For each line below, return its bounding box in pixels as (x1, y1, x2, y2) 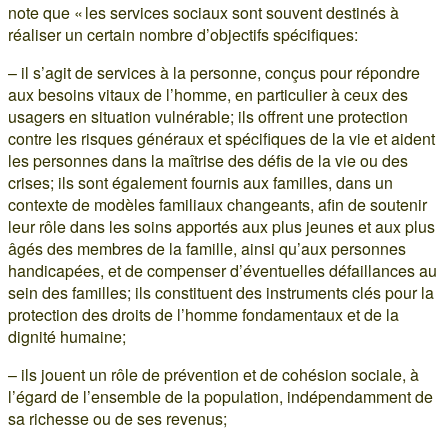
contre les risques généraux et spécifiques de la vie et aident (8, 127, 435, 151)
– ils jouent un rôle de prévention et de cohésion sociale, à (8, 363, 419, 387)
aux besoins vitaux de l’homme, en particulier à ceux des (8, 83, 408, 107)
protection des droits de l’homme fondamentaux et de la (8, 303, 399, 327)
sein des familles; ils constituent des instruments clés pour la (8, 281, 434, 305)
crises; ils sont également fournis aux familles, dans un (8, 171, 393, 195)
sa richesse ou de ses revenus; (8, 407, 227, 431)
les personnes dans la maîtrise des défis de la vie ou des (8, 149, 408, 173)
